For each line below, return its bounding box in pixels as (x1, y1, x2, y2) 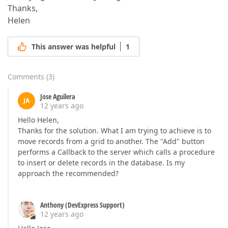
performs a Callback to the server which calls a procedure (18, 147, 215, 157)
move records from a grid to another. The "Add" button (18, 136, 205, 147)
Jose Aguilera (40, 92, 75, 102)
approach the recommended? (18, 168, 119, 179)
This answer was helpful (32, 42, 116, 52)
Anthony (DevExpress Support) (40, 200, 125, 210)
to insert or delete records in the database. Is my (18, 158, 185, 168)
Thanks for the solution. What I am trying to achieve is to (18, 126, 211, 136)
